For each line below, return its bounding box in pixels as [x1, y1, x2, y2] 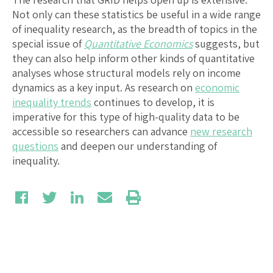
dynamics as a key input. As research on [12, 80, 195, 94]
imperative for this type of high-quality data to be [12, 109, 239, 124]
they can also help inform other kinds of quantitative [12, 51, 255, 65]
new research [190, 124, 252, 138]
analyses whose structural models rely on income [12, 65, 241, 80]
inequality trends [12, 94, 91, 109]
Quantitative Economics [84, 36, 193, 51]
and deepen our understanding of [58, 138, 217, 153]
